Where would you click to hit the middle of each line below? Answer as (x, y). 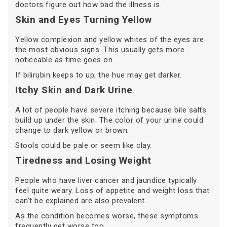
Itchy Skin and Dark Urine (74, 90)
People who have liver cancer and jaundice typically (106, 181)
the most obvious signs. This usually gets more (100, 50)
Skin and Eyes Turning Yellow (83, 20)
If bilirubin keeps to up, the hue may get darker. (99, 75)
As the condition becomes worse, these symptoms (107, 216)
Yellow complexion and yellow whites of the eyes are (110, 40)
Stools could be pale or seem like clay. (84, 146)
